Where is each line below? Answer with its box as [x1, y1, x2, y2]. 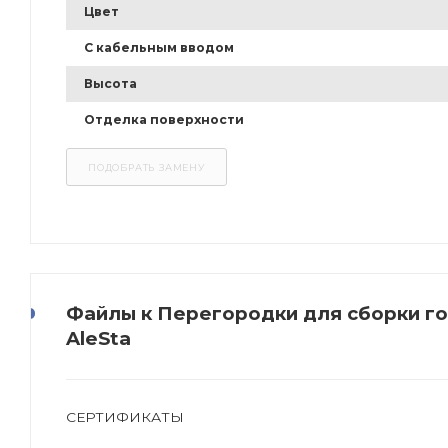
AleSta [66, 327, 131, 351]
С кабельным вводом [84, 40, 234, 56]
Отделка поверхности [84, 112, 244, 128]
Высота [84, 76, 137, 92]
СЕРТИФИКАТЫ [66, 409, 184, 426]
